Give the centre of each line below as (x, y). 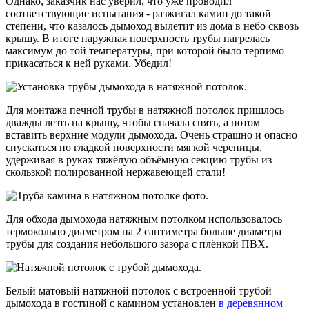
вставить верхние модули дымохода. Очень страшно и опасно (151, 134)
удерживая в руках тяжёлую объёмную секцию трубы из (139, 159)
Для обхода (33, 219)
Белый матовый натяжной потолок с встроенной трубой (139, 290)
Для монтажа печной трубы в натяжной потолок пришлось (145, 110)
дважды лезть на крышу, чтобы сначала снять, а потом (133, 122)
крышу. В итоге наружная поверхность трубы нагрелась (138, 38)
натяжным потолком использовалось (196, 219)
